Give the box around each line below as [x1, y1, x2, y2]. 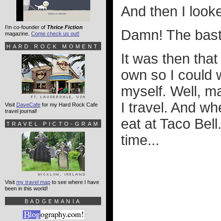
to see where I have [50, 179, 99, 185]
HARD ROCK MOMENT [6, 43, 100, 49]
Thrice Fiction [47, 24, 83, 30]
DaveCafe [16, 102, 40, 108]
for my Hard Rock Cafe [40, 102, 98, 108]
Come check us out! [31, 31, 79, 37]
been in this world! [5, 185, 48, 191]
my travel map [16, 179, 50, 185]
